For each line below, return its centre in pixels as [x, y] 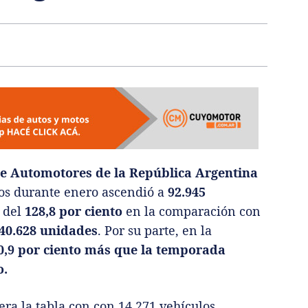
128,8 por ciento [72, 211]
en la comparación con [191, 211]
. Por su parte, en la [155, 231]
